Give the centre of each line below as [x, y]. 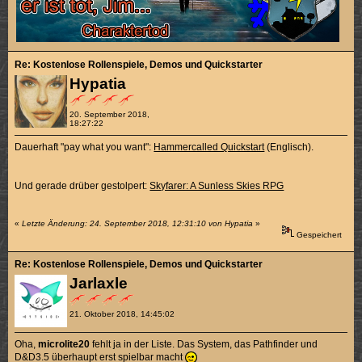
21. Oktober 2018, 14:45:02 [122, 314]
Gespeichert [318, 234]
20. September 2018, [109, 114]
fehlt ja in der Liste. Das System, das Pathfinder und [204, 345]
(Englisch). [289, 147]
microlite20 [64, 345]
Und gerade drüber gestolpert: [82, 185]
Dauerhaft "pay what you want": [84, 147]
